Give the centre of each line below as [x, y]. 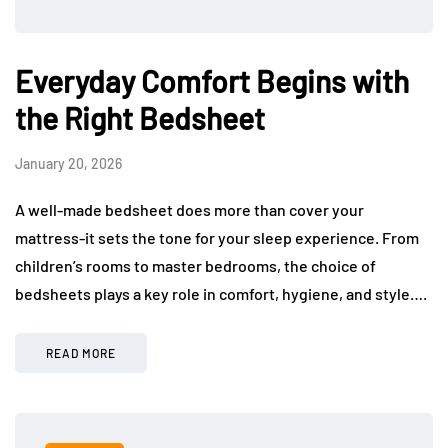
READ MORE [81, 353]
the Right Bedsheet [140, 118]
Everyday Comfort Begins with [212, 81]
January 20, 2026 [68, 164]
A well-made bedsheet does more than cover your [189, 210]
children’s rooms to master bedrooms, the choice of [195, 266]
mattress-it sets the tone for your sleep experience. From [217, 238]
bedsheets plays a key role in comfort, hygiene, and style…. [221, 294]
